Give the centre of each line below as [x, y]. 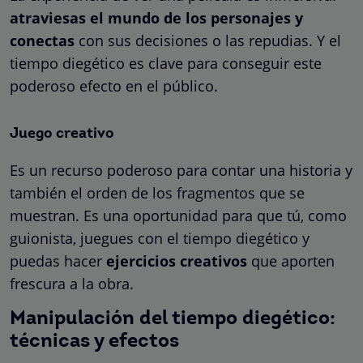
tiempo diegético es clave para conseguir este [166, 63]
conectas [42, 40]
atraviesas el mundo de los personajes [150, 17]
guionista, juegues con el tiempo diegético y [160, 238]
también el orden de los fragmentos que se [157, 192]
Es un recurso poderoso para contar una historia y [181, 170]
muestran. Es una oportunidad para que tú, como [178, 215]
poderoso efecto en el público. [114, 85]
